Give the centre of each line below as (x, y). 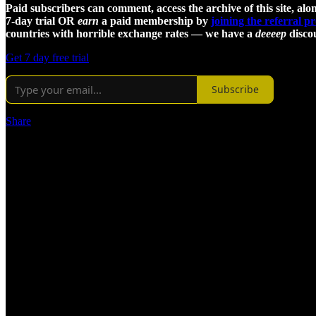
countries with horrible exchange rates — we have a (130, 33)
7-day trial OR (42, 20)
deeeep (271, 33)
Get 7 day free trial (47, 57)
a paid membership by (155, 20)
